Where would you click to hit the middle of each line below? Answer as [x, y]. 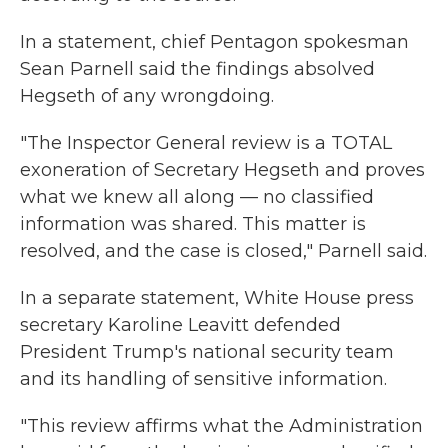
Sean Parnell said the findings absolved [197, 69]
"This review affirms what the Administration [221, 426]
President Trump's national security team [207, 352]
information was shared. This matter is [193, 224]
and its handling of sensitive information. [203, 379]
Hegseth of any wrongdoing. [147, 96]
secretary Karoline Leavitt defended [180, 325]
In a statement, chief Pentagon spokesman [214, 42]
